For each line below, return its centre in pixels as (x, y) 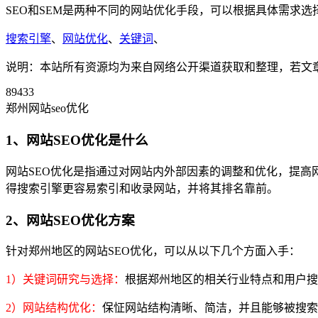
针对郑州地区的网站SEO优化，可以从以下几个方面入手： (153, 251)
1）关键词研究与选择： (65, 280)
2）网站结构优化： (54, 308)
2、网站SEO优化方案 (70, 220)
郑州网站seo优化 (47, 109)
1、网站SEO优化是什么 (77, 141)
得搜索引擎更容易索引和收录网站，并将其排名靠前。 (142, 188)
